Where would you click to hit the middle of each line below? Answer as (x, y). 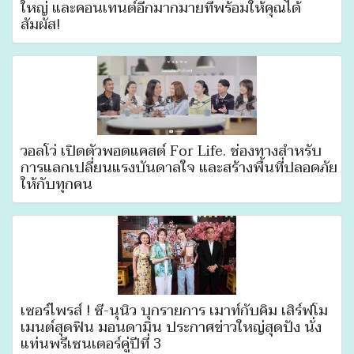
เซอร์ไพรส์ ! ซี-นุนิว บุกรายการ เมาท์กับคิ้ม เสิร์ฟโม (174, 311)
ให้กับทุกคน (56, 184)
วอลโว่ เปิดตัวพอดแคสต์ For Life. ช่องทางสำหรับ (171, 151)
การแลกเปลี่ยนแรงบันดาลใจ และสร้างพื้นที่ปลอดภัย (179, 168)
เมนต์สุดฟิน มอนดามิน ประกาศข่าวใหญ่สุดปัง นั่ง (171, 327)
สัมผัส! (40, 24)
